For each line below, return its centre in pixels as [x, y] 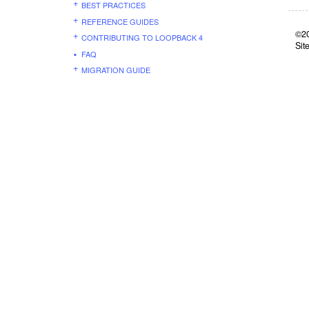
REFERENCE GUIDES [120, 21]
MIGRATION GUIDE [116, 70]
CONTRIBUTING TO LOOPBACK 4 [142, 37]
